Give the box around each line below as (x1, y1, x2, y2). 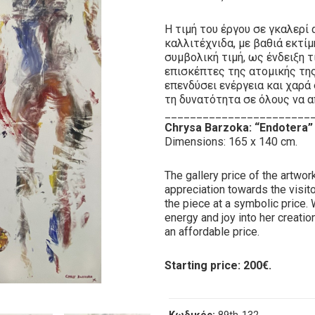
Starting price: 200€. (165, 259, 271, 273)
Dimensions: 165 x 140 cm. (165, 135, 297, 149)
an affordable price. (165, 225, 259, 239)
